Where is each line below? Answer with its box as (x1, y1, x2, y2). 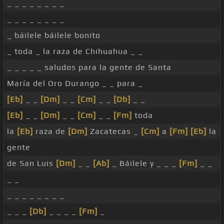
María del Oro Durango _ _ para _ (7, 78, 143, 88)
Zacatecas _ (87, 126, 141, 136)
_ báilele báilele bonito (7, 30, 100, 40)
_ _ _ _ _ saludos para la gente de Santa (7, 62, 171, 72)
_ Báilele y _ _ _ (109, 158, 179, 168)
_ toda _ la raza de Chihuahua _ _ (7, 46, 143, 56)
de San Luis (7, 158, 56, 168)
